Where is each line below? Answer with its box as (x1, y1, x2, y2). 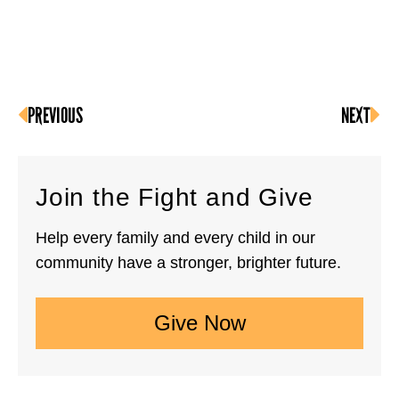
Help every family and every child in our (36, 229, 315, 248)
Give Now (153, 311, 246, 336)
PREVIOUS (28, 103, 83, 129)
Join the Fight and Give (36, 183, 313, 212)
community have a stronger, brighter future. (36, 254, 341, 273)
